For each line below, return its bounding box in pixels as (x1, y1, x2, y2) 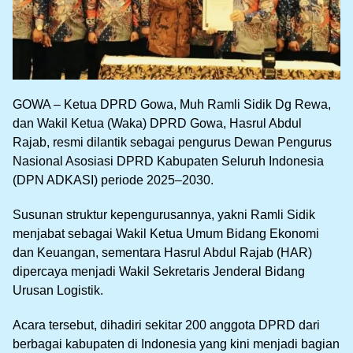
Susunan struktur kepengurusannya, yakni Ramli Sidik (13, 207, 315, 221)
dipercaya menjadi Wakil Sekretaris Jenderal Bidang (13, 264, 305, 278)
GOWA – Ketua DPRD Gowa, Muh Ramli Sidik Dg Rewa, (13, 97, 331, 111)
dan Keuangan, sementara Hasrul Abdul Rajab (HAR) (13, 245, 312, 259)
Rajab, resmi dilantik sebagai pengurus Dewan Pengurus (13, 135, 332, 149)
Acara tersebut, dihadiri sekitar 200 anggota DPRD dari (13, 318, 320, 332)
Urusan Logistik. (13, 283, 103, 297)
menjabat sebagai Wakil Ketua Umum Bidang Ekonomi (13, 226, 319, 240)
